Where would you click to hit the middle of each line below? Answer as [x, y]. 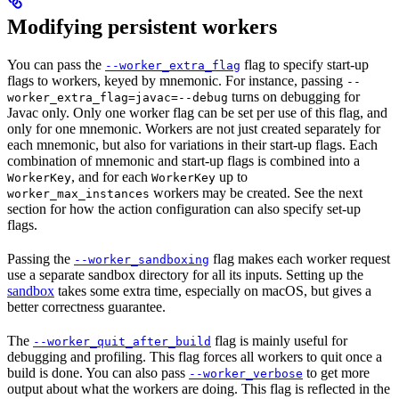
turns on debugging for [294, 97]
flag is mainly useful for [279, 341]
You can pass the [56, 65]
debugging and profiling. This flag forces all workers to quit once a [195, 357]
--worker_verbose [246, 374]
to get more [336, 373]
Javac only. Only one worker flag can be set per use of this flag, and [197, 113]
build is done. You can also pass [98, 373]
